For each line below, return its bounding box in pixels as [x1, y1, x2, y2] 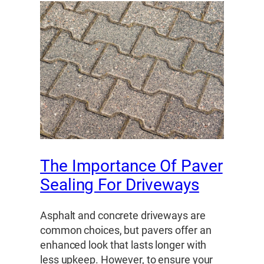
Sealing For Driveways [40, 175, 199, 195]
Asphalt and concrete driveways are [40, 209, 206, 222]
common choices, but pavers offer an [40, 223, 212, 237]
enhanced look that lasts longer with [40, 238, 207, 252]
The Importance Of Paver [40, 156, 223, 176]
